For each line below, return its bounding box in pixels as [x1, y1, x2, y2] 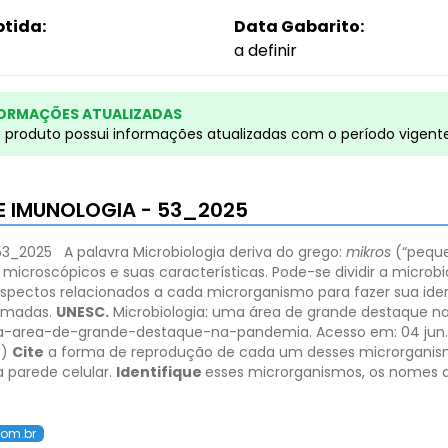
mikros [346, 242, 395, 262]
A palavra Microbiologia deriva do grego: [64, 242, 346, 262]
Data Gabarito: [233, 15, 364, 38]
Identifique [116, 362, 205, 382]
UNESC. [56, 302, 109, 322]
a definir [233, 39, 297, 62]
